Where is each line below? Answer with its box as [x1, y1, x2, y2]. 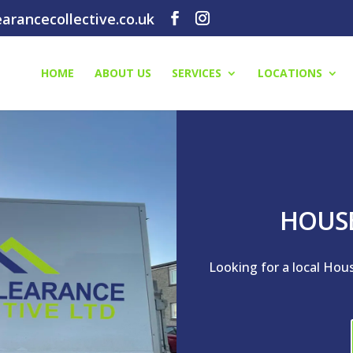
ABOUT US [94, 65, 151, 80]
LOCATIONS [257, 65, 322, 80]
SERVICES [171, 65, 221, 80]
